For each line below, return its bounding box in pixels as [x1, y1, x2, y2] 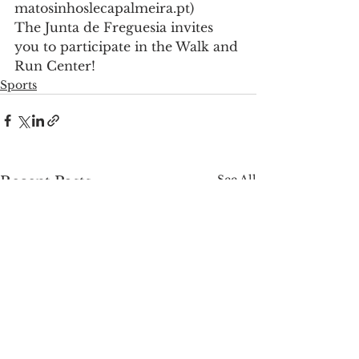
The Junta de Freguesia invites [14, 18, 217, 35]
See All [217, 171, 256, 187]
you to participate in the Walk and [14, 38, 242, 54]
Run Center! [14, 57, 95, 74]
